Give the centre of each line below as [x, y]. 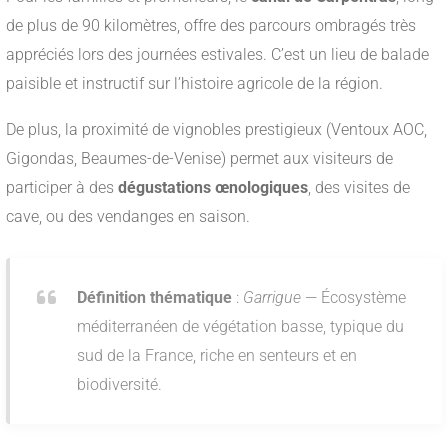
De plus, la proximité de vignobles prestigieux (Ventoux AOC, [216, 130]
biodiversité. [119, 385]
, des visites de [359, 188]
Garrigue [272, 298]
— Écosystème [353, 298]
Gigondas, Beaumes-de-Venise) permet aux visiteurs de [199, 159]
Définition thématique [154, 298]
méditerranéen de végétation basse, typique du [240, 327]
